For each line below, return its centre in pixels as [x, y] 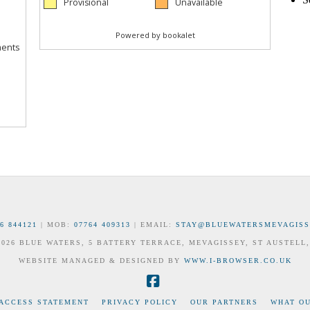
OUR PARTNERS [224, 302]
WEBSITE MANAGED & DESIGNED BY [101, 261]
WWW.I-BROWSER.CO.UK [238, 261]
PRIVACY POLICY [140, 302]
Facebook [183, 295]
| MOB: [56, 225]
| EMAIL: [153, 225]
